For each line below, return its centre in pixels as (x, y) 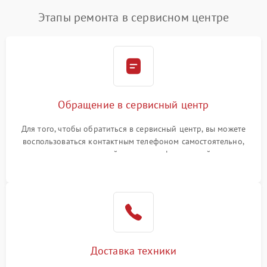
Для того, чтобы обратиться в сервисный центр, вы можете (133, 129)
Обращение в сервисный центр (133, 105)
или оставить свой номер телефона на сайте (133, 154)
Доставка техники (133, 251)
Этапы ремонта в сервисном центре (133, 18)
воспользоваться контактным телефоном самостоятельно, (133, 142)
